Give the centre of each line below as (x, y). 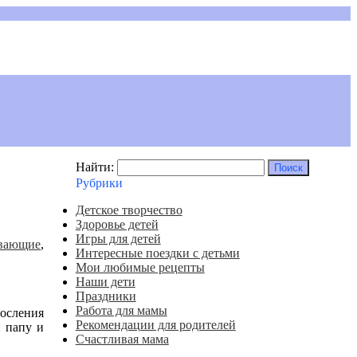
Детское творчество (129, 210)
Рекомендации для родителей (155, 325)
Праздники (106, 296)
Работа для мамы (121, 310)
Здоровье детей (117, 224)
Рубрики (99, 183)
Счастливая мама (122, 339)
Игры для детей (118, 239)
